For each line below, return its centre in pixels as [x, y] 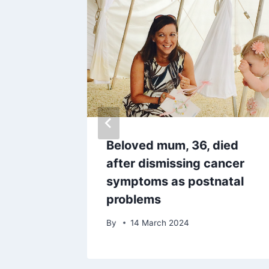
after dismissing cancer [175, 164]
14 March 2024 [160, 222]
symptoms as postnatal [175, 182]
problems [134, 200]
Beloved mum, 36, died [172, 146]
